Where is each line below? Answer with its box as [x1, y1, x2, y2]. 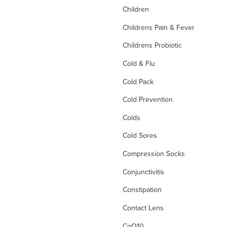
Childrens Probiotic [123, 40, 182, 51]
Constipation [123, 184, 162, 195]
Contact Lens [123, 202, 164, 213]
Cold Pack [123, 76, 154, 87]
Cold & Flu [123, 58, 155, 68]
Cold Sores [123, 130, 157, 141]
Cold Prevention [123, 94, 173, 105]
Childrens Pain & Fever [123, 22, 195, 32]
